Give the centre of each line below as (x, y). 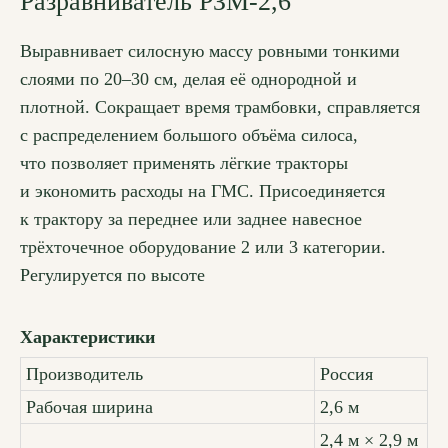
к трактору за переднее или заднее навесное (191, 219)
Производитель (84, 374)
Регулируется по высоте (112, 275)
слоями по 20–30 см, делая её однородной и (188, 79)
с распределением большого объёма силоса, (189, 135)
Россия (346, 374)
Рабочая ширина (89, 407)
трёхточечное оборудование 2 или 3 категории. (203, 247)
